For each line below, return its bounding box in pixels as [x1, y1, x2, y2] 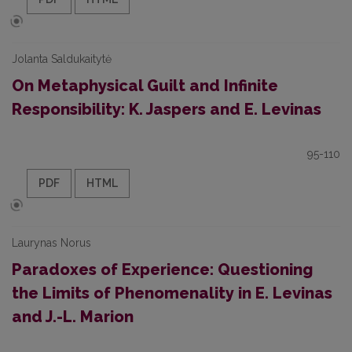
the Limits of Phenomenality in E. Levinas [12, 284, 332, 302]
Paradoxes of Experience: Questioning [12, 260, 313, 279]
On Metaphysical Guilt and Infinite [12, 76, 278, 95]
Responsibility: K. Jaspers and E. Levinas [12, 100, 321, 119]
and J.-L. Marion [12, 307, 134, 326]
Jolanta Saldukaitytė [12, 53, 112, 65]
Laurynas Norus [12, 236, 91, 249]
